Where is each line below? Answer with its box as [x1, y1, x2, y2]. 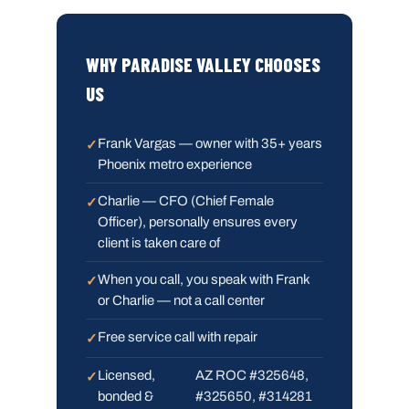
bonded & [98, 388, 153, 404]
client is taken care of [98, 235, 220, 250]
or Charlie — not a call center [98, 292, 265, 308]
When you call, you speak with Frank [98, 271, 310, 287]
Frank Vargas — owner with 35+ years [98, 135, 322, 151]
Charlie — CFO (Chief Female [98, 193, 274, 208]
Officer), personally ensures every [98, 214, 298, 229]
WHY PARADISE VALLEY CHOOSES [86, 52, 320, 76]
